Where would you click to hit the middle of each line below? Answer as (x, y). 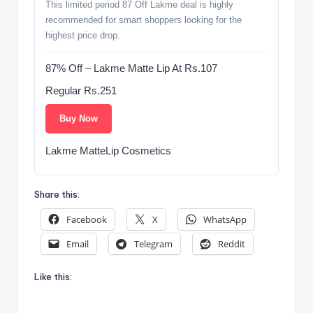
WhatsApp (225, 219)
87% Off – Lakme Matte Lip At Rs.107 (131, 68)
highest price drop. (83, 36)
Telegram (153, 244)
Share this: (57, 195)
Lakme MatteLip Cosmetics (108, 151)
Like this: (53, 277)
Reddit (232, 244)
